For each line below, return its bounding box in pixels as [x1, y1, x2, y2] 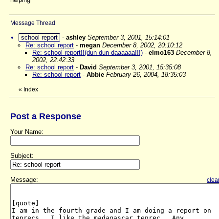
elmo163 [149, 49, 174, 56]
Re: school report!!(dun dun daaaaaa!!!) [32, 49, 143, 56]
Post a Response [10, 111, 81, 121]
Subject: [10, 152, 34, 159]
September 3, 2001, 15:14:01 [88, 34, 170, 41]
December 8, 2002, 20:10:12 [102, 42, 182, 49]
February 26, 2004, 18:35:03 [106, 71, 186, 78]
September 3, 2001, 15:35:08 [99, 64, 181, 71]
